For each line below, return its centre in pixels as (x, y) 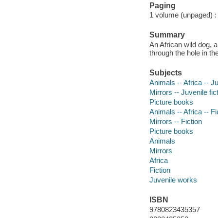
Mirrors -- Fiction (175, 121)
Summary (167, 35)
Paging (162, 5)
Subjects (165, 73)
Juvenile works (173, 180)
